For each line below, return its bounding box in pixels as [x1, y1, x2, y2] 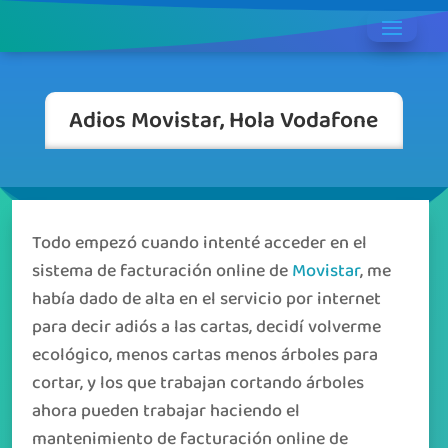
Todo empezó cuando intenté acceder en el [32, 228, 367, 258]
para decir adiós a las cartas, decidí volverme [32, 312, 381, 342]
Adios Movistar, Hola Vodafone [69, 102, 379, 136]
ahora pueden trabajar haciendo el [32, 396, 300, 426]
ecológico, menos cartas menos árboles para [32, 340, 378, 370]
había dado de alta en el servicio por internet [32, 284, 381, 314]
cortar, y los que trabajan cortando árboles [32, 368, 364, 398]
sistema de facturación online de [32, 256, 292, 286]
